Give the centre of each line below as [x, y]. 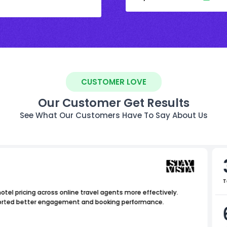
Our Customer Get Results [113, 103]
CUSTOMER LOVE [113, 82]
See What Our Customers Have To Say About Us [113, 115]
